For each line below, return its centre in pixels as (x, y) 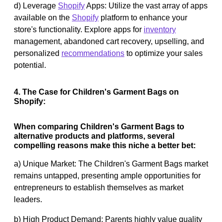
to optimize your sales (164, 53)
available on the (43, 17)
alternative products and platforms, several (94, 136)
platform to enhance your (143, 17)
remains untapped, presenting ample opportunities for (107, 175)
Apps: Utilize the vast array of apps (146, 5)
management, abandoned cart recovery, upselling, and (109, 41)
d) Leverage (36, 5)
